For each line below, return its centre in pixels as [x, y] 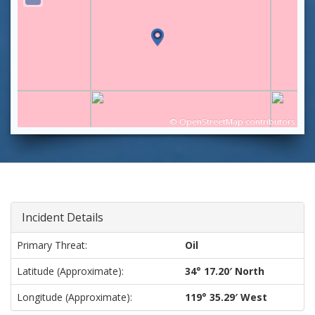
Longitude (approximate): [75, 297]
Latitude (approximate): [70, 271]
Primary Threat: [52, 245]
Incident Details [63, 217]
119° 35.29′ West [226, 297]
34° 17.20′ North [225, 271]
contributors [269, 121]
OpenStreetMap [211, 121]
